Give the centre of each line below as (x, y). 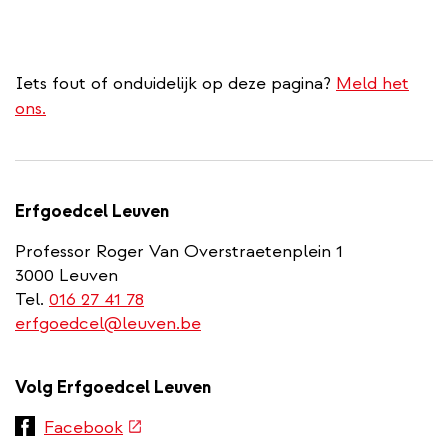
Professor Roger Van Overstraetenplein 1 (179, 251)
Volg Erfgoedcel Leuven (113, 387)
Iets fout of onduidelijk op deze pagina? (175, 83)
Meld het (372, 83)
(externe (157, 426)
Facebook (83, 427)
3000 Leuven (66, 275)
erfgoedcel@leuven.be (108, 323)
